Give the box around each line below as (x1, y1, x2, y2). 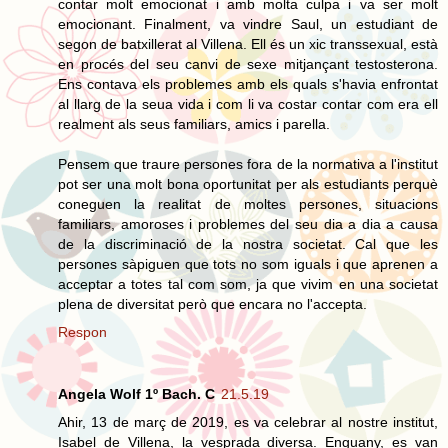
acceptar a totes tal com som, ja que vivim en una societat (58, 275, 438, 292)
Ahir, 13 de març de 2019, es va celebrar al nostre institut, (58, 413, 438, 430)
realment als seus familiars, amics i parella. (58, 115, 330, 132)
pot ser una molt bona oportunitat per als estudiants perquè (58, 175, 438, 192)
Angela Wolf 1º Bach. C (58, 385, 215, 402)
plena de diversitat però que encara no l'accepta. (58, 295, 367, 312)
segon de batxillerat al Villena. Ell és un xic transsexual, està (58, 35, 438, 52)
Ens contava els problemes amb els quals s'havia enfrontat (58, 75, 438, 92)
